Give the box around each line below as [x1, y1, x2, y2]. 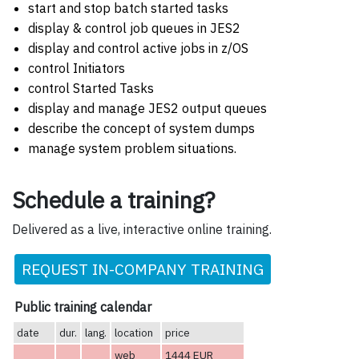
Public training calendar [14, 299, 151, 316]
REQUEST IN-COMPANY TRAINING [22, 259, 264, 280]
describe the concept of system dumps [28, 120, 255, 137]
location [115, 325, 153, 341]
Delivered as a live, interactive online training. [12, 221, 272, 238]
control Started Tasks [28, 80, 154, 97]
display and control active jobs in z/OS [28, 40, 248, 57]
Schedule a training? [12, 185, 215, 216]
